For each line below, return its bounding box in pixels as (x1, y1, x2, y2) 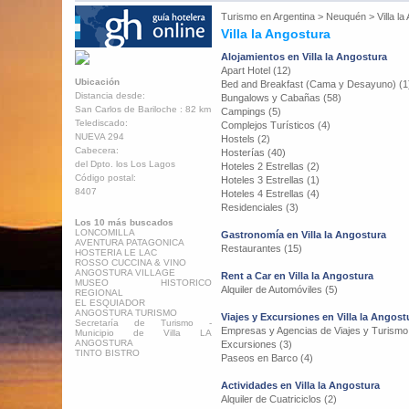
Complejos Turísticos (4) (221, 120, 330, 131)
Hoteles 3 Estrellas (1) (221, 174, 320, 185)
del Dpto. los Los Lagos (75, 159, 175, 169)
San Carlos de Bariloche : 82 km (75, 104, 211, 114)
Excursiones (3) (221, 339, 292, 350)
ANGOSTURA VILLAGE (75, 267, 175, 278)
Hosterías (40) (221, 147, 286, 158)
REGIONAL (75, 288, 123, 298)
